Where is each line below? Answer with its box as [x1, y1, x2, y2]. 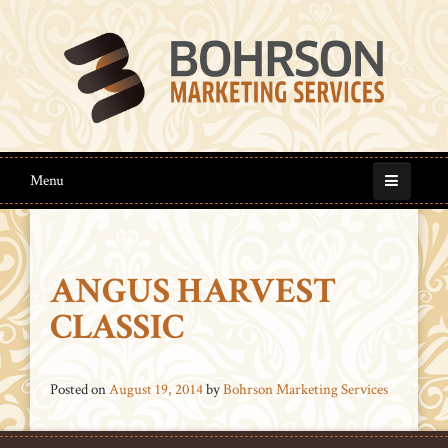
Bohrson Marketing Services [223, 380, 388, 399]
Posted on [50, 380, 106, 399]
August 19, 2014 [109, 380, 203, 399]
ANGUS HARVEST [50, 268, 336, 315]
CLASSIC [50, 304, 184, 351]
